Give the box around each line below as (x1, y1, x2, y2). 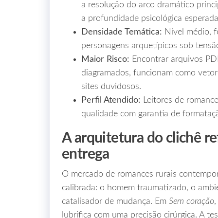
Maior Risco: (81, 55, 129, 64)
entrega (62, 147, 109, 162)
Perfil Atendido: (81, 96, 141, 105)
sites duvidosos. (81, 82, 141, 91)
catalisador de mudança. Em (62, 197, 169, 206)
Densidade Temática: (81, 28, 162, 36)
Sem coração (169, 197, 214, 206)
